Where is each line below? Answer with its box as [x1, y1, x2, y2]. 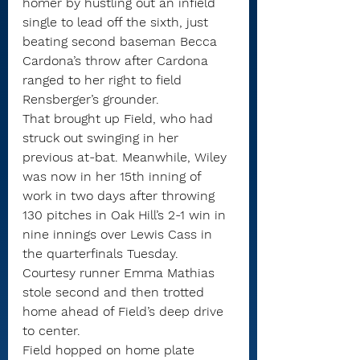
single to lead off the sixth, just [22, 14, 212, 31]
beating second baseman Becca [22, 34, 221, 50]
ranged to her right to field [22, 72, 186, 88]
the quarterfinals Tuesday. [22, 246, 178, 262]
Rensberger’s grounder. [22, 92, 159, 108]
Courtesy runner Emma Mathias [22, 265, 219, 281]
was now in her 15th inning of [22, 169, 205, 185]
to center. [22, 323, 80, 339]
